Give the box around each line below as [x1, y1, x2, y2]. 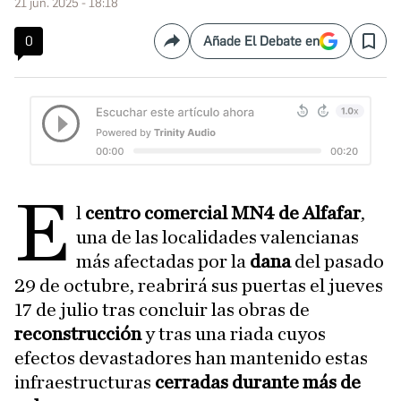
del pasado [294, 252, 385, 271]
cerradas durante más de [151, 372, 361, 392]
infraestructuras [14, 372, 151, 392]
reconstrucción [14, 324, 145, 344]
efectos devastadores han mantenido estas [14, 348, 368, 368]
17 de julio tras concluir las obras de [14, 300, 310, 320]
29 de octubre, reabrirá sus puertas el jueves [14, 276, 383, 295]
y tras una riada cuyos [145, 324, 326, 344]
